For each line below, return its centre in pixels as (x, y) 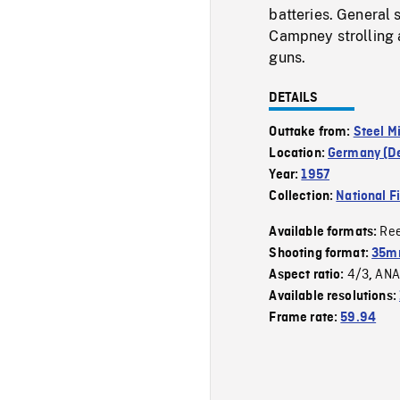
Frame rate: (305, 317)
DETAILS (294, 98)
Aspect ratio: (308, 275)
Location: (299, 153)
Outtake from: (311, 132)
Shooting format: (321, 253)
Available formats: (325, 232)
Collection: (303, 196)
